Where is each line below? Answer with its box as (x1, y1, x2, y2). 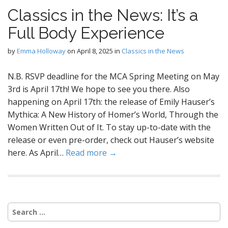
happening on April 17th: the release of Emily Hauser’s (8, 96, 215, 107)
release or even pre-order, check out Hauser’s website (8, 134, 214, 146)
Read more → (66, 147, 117, 158)
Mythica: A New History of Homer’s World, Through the (8, 109, 218, 120)
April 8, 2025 (77, 46, 113, 55)
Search (7, 202, 33, 212)
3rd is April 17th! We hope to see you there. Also (8, 83, 190, 95)
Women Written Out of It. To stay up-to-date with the (8, 122, 211, 133)
